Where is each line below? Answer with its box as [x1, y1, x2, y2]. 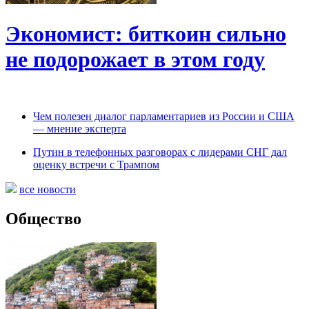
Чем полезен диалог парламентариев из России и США [33, 110, 295, 123]
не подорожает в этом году [6, 46, 265, 72]
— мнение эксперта [33, 123, 126, 135]
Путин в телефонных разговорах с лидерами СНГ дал [33, 146, 287, 159]
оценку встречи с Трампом [33, 159, 159, 171]
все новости [19, 183, 76, 196]
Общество [6, 210, 81, 228]
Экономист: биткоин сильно [6, 21, 286, 46]
